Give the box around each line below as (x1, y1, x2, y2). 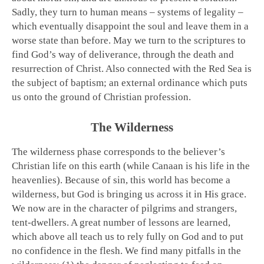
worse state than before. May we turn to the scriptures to (12, 35, 246, 47)
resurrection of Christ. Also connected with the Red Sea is (12, 63, 252, 75)
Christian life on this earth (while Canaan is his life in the (12, 160, 250, 172)
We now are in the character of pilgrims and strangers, (12, 203, 237, 214)
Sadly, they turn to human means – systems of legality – (12, 6, 243, 18)
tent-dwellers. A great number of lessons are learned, (12, 217, 230, 229)
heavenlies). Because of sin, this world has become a (12, 174, 230, 186)
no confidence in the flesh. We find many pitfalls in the (12, 245, 241, 257)
